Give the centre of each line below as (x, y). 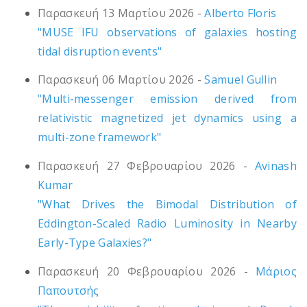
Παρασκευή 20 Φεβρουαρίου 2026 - (143, 271)
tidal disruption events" (100, 51)
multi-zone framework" (100, 137)
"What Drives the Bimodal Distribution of (167, 205)
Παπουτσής (69, 290)
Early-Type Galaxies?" (95, 243)
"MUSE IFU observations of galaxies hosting (167, 32)
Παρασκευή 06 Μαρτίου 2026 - (120, 80)
